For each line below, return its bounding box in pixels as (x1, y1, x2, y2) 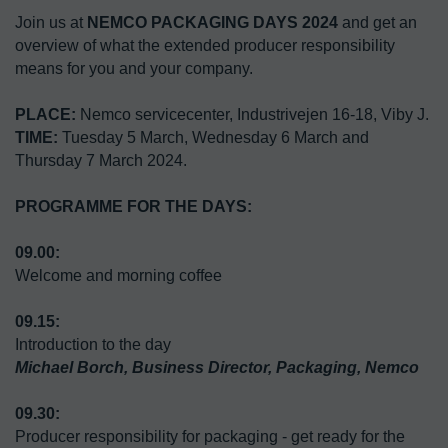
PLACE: (15, 105, 76, 123)
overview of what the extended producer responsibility (15, 36, 395, 54)
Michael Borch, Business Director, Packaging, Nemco (15, 358, 419, 376)
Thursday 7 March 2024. (15, 151, 187, 169)
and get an (338, 13, 417, 31)
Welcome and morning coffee (15, 266, 222, 284)
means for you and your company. (15, 59, 253, 77)
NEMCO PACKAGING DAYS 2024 (87, 13, 338, 31)
